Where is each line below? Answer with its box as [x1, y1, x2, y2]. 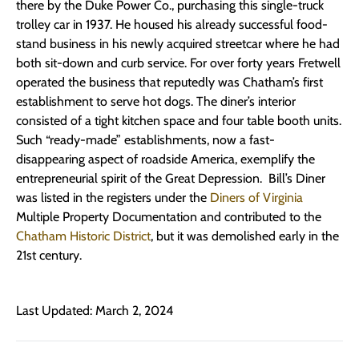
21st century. [16, 248, 82, 264]
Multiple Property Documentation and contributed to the [16, 209, 321, 225]
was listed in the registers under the [16, 190, 210, 206]
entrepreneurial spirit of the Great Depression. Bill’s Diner [16, 171, 325, 187]
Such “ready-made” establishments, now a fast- [16, 132, 275, 148]
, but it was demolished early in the [151, 228, 339, 244]
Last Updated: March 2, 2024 [16, 302, 173, 318]
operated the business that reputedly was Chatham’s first [16, 75, 323, 91]
